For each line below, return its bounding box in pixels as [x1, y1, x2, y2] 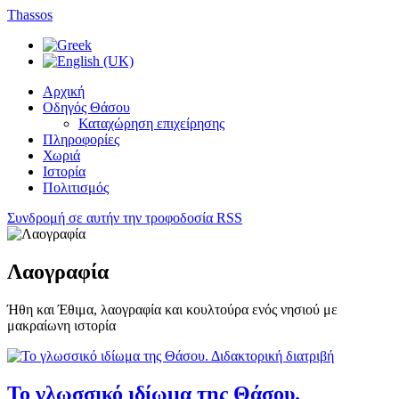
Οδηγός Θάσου [43, 100, 130, 115]
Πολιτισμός [43, 180, 109, 195]
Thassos [7, 7, 53, 22]
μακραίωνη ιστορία [7, 317, 116, 333]
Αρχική [43, 84, 85, 99]
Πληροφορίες [43, 132, 119, 147]
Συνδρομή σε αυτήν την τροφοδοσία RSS [7, 210, 242, 225]
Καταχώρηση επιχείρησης [78, 116, 224, 131]
